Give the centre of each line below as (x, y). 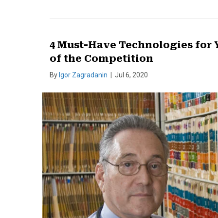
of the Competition (101, 58)
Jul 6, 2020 (131, 75)
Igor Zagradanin (83, 75)
